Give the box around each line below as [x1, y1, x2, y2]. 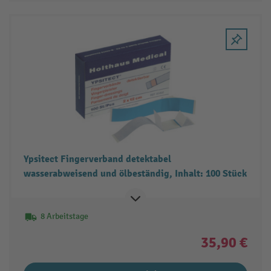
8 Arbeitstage [40, 211, 88, 221]
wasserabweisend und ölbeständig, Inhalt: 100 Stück [23, 167, 247, 180]
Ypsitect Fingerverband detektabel [23, 152, 171, 165]
